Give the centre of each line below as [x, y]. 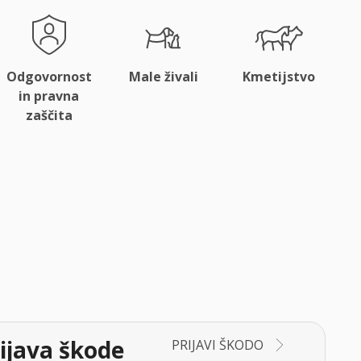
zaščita [49, 115]
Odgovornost [49, 77]
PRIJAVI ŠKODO [218, 345]
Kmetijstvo [278, 77]
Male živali [164, 77]
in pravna [49, 96]
